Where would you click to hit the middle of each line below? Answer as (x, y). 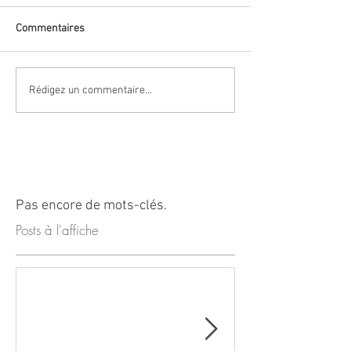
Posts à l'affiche (57, 230)
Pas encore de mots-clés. (91, 206)
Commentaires (50, 29)
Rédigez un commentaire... (90, 90)
